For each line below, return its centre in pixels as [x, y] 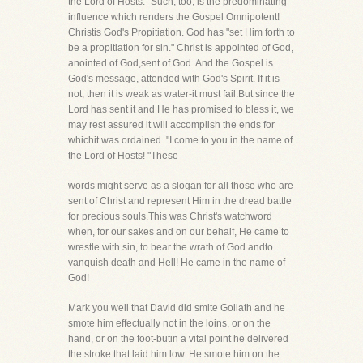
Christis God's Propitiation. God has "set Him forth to [181, 32]
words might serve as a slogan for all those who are [181, 186]
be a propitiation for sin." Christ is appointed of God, [181, 48]
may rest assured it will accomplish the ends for [171, 125]
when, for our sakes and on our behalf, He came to [179, 232]
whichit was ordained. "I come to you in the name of [180, 140]
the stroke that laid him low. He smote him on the [174, 354]
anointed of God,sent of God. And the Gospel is [171, 63]
